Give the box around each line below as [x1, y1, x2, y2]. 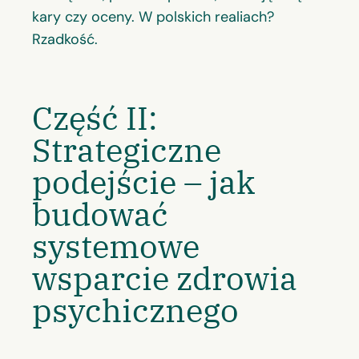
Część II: [32, 97, 158, 139]
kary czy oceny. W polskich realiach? [32, 6, 274, 26]
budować [32, 193, 168, 236]
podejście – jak [32, 161, 255, 204]
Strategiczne [32, 129, 221, 171]
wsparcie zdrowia [32, 257, 297, 300]
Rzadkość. [32, 29, 98, 49]
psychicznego [32, 289, 239, 332]
